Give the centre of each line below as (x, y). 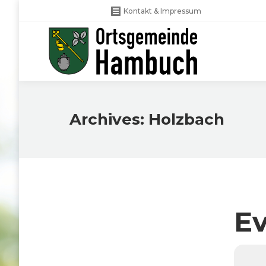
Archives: (109, 119)
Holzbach (186, 119)
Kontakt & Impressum (162, 11)
